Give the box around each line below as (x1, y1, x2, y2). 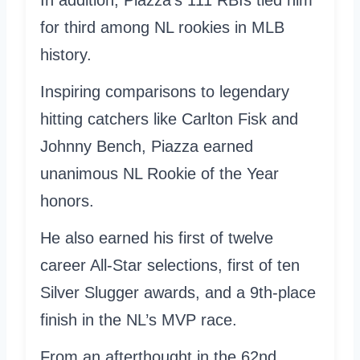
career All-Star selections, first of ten (40, 256, 300, 274)
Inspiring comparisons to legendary (40, 82, 289, 100)
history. (40, 45, 92, 63)
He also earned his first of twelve (40, 228, 273, 247)
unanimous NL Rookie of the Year (40, 164, 279, 182)
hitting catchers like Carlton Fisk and (40, 109, 298, 128)
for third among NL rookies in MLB (40, 18, 284, 36)
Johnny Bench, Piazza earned (40, 137, 253, 155)
